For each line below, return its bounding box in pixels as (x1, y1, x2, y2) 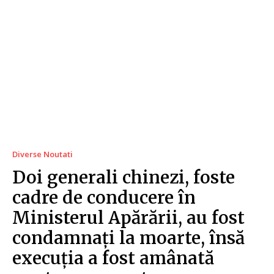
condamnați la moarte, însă (12, 226, 245, 249)
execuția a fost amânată (12, 246, 214, 269)
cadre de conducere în (12, 186, 196, 209)
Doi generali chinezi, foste (12, 166, 235, 188)
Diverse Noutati (12, 148, 73, 160)
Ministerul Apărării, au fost (12, 206, 245, 229)
